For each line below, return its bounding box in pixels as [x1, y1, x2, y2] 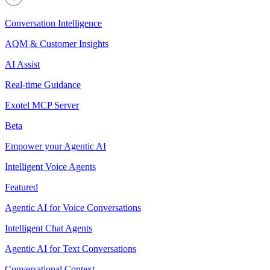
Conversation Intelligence [5, 17, 102, 28]
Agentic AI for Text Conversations [5, 243, 136, 254]
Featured [5, 181, 38, 192]
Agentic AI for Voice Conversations [5, 202, 141, 213]
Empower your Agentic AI [5, 140, 106, 151]
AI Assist [5, 58, 40, 69]
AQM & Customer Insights [5, 38, 108, 49]
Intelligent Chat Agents [5, 222, 92, 233]
